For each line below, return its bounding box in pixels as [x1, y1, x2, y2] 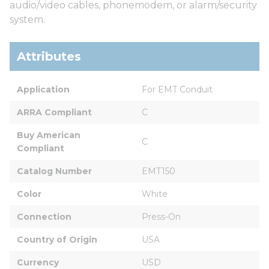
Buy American [17, 129, 83, 141]
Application [17, 83, 70, 95]
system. [10, 13, 45, 25]
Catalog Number [17, 165, 92, 177]
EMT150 [142, 165, 175, 177]
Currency [17, 256, 59, 268]
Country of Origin [17, 234, 97, 245]
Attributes [17, 49, 81, 64]
